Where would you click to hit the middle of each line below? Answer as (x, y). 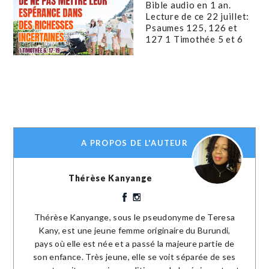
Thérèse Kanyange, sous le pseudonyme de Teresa (134, 217)
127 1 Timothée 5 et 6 (195, 39)
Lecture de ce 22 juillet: (198, 16)
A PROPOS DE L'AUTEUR (134, 143)
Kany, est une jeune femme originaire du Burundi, (134, 231)
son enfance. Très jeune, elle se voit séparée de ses (134, 257)
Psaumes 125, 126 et (192, 27)
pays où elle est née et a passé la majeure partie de (134, 244)
